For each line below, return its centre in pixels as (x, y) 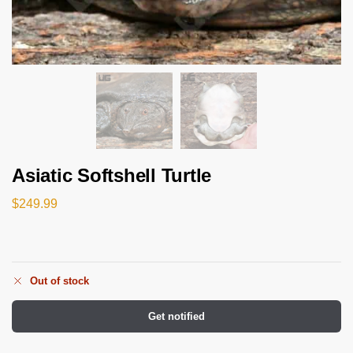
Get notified (176, 317)
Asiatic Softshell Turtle (112, 175)
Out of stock (59, 281)
